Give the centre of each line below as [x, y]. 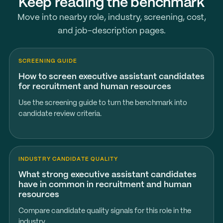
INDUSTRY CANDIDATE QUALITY [68, 159]
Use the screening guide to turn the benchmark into [103, 103]
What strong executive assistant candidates [107, 175]
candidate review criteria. [60, 114]
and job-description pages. [111, 31]
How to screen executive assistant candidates [111, 77]
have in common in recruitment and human [105, 185]
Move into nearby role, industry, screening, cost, [111, 17]
